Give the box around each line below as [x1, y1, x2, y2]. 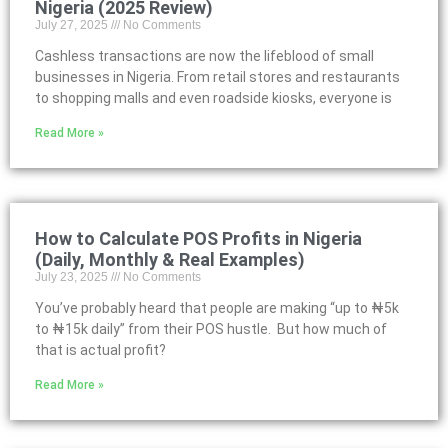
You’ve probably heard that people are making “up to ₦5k [35, 300, 399, 316]
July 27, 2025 [35, 18, 111, 32]
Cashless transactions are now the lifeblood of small [35, 48, 374, 64]
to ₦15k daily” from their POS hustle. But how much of [35, 321, 387, 337]
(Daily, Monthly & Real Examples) [35, 249, 305, 270]
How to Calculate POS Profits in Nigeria [35, 228, 362, 249]
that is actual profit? [35, 342, 166, 358]
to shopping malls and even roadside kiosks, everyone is [35, 90, 392, 106]
